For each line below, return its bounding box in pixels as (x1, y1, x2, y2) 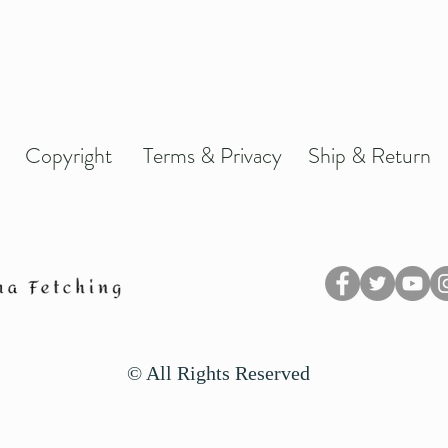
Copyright (24, 140, 112, 171)
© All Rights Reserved (127, 362, 310, 384)
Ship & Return (308, 140, 431, 171)
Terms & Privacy (143, 140, 282, 171)
